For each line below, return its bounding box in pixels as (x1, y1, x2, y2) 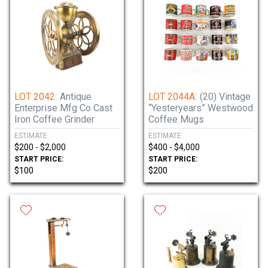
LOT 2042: (14, 91, 57, 102)
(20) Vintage (200, 91, 251, 102)
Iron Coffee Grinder (14, 114, 95, 125)
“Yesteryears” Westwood (148, 102, 253, 114)
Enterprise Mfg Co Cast (14, 102, 112, 114)
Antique (60, 91, 92, 102)
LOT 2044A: (148, 91, 197, 102)
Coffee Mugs (148, 114, 204, 125)
